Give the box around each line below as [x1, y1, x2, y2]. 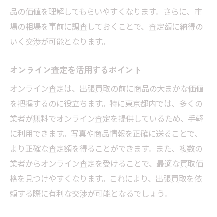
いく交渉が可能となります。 [10, 35, 109, 47]
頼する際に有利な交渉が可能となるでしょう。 [10, 187, 172, 200]
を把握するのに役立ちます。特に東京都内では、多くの [10, 97, 202, 109]
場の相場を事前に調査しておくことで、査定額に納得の [10, 20, 203, 32]
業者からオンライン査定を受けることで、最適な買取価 [10, 157, 203, 170]
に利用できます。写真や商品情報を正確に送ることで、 [10, 127, 202, 139]
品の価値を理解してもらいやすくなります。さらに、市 [10, 5, 202, 17]
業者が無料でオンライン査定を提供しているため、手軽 [10, 112, 203, 124]
